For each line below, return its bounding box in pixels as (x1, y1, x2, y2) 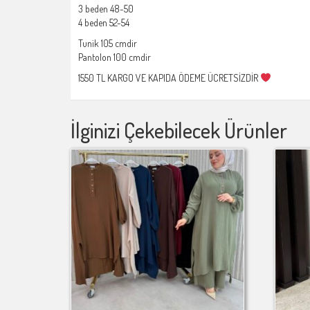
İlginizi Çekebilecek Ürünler (71, 116, 287, 143)
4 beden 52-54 (78, 16, 129, 28)
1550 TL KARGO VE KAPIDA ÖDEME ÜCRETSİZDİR (78, 71, 260, 84)
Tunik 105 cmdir (78, 37, 137, 49)
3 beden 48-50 (78, 2, 134, 15)
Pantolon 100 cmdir (78, 51, 151, 63)
